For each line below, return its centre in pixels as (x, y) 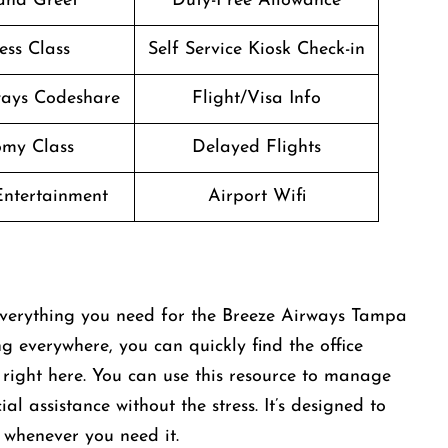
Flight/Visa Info (256, 98)
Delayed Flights (256, 147)
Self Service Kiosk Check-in (256, 49)
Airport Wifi (256, 196)
